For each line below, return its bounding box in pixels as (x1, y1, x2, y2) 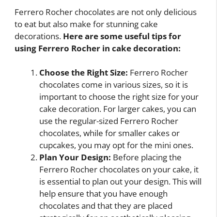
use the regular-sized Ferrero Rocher (39, 115, 178, 127)
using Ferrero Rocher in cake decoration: (15, 42, 181, 54)
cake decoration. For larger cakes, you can (39, 103, 196, 115)
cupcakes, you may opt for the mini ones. (39, 139, 193, 151)
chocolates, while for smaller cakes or (39, 127, 180, 139)
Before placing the (111, 152, 182, 163)
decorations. (15, 30, 63, 42)
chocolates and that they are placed (39, 200, 172, 212)
